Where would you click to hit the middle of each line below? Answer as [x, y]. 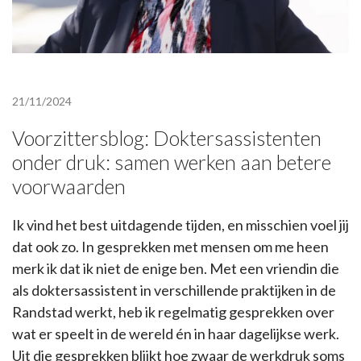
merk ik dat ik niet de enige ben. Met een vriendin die [176, 269]
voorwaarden [69, 187]
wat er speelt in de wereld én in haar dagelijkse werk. [176, 334]
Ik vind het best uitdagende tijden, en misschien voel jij [180, 225]
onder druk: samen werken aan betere [172, 162]
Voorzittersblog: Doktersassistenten [167, 138]
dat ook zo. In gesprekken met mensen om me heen [170, 247]
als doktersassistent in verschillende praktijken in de [174, 290]
